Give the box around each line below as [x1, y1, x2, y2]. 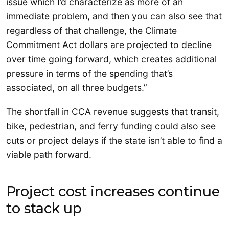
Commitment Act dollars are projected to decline [6, 39, 212, 50]
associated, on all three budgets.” [6, 82, 147, 93]
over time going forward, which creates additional [6, 53, 217, 64]
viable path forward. [6, 149, 91, 161]
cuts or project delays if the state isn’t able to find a [6, 135, 222, 146]
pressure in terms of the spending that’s [6, 67, 173, 79]
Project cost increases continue [6, 183, 220, 200]
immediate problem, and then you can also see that [6, 10, 222, 21]
